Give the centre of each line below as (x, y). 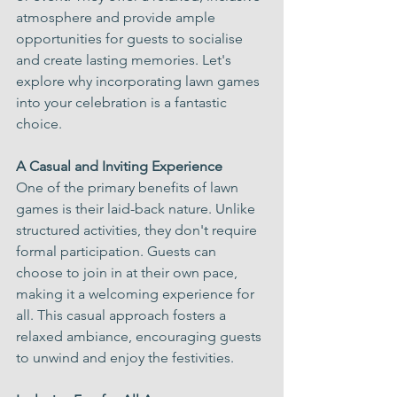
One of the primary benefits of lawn (129, 187)
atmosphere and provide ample (117, 17)
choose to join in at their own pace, (128, 272)
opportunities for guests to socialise (131, 39)
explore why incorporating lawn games (140, 81)
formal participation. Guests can (118, 251)
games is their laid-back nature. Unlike (137, 209)
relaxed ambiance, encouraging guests (140, 336)
